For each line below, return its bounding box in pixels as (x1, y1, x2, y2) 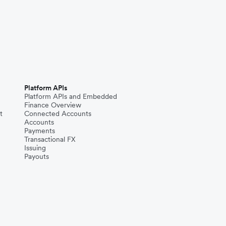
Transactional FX (24, 134, 76, 144)
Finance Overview (24, 100, 81, 109)
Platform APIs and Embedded (24, 91, 117, 101)
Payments (24, 126, 55, 135)
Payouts (24, 151, 49, 161)
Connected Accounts (24, 108, 91, 118)
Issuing (24, 143, 46, 152)
